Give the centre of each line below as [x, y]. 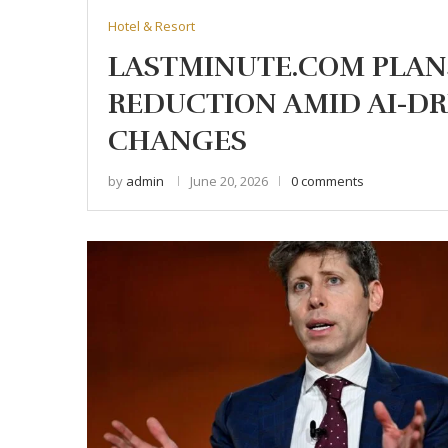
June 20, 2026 [229, 180]
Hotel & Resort [151, 25]
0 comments [327, 180]
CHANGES [177, 140]
